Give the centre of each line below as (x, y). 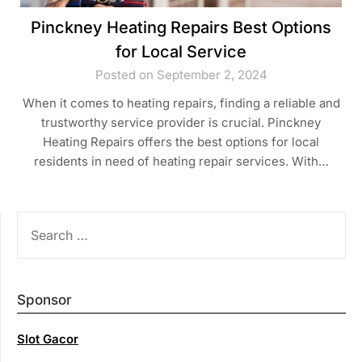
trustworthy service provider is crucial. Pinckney (181, 122)
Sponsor (44, 299)
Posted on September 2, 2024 (181, 74)
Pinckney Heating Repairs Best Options (181, 27)
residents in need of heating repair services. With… (181, 161)
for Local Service (181, 51)
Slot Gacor (48, 339)
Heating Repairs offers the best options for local (181, 141)
